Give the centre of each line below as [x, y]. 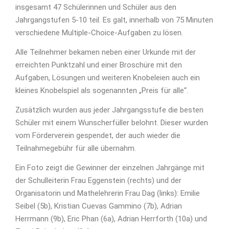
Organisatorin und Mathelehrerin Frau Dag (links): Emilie [108, 193]
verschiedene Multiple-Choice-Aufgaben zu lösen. [99, 33]
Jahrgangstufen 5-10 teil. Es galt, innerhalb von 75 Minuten [114, 20]
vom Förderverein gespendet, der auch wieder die [98, 135]
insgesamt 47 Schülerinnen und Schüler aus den [96, 7]
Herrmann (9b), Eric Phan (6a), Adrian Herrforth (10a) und [111, 219]
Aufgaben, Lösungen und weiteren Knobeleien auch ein [108, 78]
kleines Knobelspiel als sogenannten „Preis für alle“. [102, 90]
